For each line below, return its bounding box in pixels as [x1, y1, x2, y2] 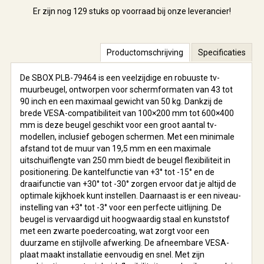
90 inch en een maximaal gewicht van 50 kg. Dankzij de [20, 96, 223, 106]
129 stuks [73, 6, 109, 16]
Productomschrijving [107, 47, 183, 57]
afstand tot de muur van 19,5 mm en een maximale [20, 143, 211, 153]
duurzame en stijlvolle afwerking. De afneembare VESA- [20, 237, 229, 247]
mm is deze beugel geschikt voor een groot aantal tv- [20, 120, 217, 130]
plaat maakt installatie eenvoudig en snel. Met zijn [20, 249, 204, 259]
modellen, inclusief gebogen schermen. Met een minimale [20, 131, 235, 141]
